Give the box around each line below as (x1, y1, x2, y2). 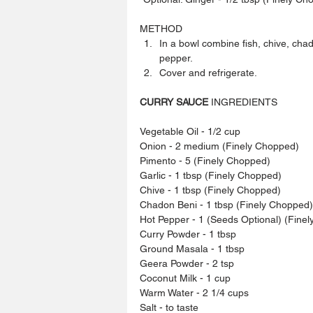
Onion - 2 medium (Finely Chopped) (140, 140, 299, 152)
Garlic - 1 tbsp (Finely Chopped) (140, 169, 282, 181)
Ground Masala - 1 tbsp (140, 242, 245, 254)
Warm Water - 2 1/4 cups (140, 286, 249, 298)
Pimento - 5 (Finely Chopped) (140, 154, 270, 166)
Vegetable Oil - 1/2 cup (140, 125, 240, 137)
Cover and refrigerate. (159, 66, 262, 78)
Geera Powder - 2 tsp (140, 257, 234, 269)
